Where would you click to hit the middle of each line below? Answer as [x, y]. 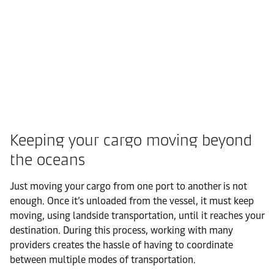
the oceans [47, 160]
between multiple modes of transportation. [103, 260]
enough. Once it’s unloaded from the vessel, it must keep [132, 201]
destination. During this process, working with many [121, 230]
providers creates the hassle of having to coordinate [121, 245]
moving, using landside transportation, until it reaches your [137, 216]
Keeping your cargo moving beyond [131, 140]
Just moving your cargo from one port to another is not [128, 186]
